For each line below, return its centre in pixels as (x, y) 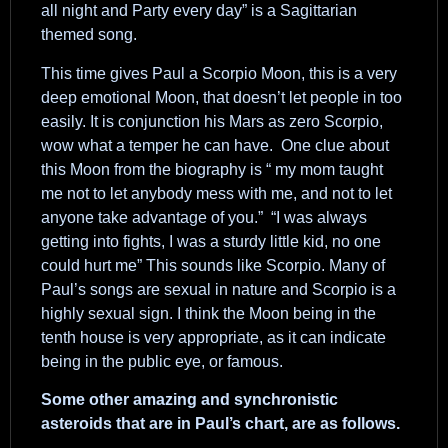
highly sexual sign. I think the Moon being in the (208, 313)
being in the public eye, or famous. (162, 361)
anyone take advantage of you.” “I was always (204, 217)
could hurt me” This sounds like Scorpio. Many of (213, 265)
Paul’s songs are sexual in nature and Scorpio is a (218, 289)
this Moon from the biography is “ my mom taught (212, 169)
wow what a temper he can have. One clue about (215, 145)
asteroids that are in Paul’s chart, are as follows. (220, 424)
